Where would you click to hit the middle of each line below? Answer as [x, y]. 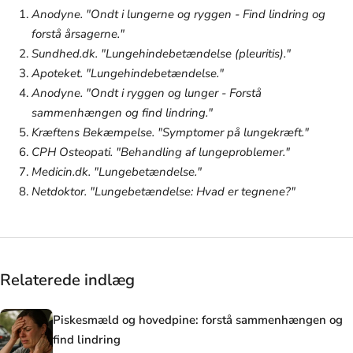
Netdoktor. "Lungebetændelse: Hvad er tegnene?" [163, 191]
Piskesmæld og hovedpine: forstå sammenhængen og [197, 320]
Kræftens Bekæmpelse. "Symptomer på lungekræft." [170, 132]
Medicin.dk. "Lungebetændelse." [117, 171]
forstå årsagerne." [78, 33]
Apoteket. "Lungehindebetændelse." [128, 73]
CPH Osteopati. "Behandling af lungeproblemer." [161, 152]
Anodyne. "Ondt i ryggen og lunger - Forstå [147, 93]
